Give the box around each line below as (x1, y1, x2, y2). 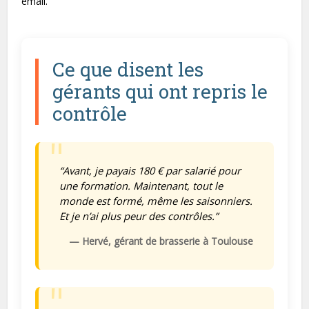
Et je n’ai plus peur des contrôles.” (59, 209, 219, 223)
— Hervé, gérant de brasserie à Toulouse (68, 235, 253, 248)
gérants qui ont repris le (52, 79, 268, 104)
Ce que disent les (52, 57, 204, 82)
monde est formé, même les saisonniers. (59, 194, 253, 208)
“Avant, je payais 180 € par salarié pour (59, 163, 241, 177)
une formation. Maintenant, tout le (59, 179, 223, 192)
